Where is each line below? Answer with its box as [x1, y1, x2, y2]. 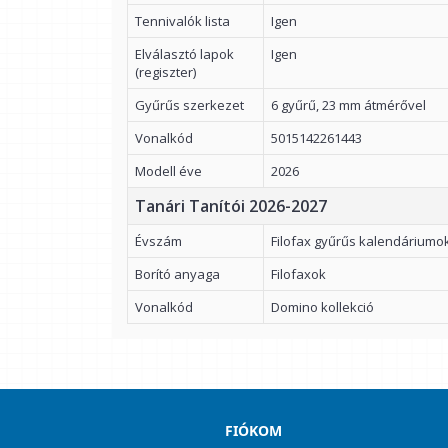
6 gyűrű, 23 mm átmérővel [271, 96, 426, 114]
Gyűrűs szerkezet [135, 96, 244, 114]
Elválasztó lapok [135, 45, 234, 63]
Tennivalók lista [135, 12, 230, 30]
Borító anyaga [135, 265, 220, 283]
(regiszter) [135, 63, 196, 81]
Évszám [135, 232, 182, 250]
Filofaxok [271, 265, 326, 283]
